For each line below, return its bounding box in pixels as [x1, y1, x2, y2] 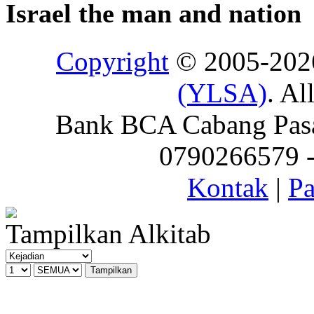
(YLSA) [177, 77, 267, 108]
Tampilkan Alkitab [6, 218, 211, 249]
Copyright [56, 46, 169, 76]
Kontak [187, 172, 268, 203]
